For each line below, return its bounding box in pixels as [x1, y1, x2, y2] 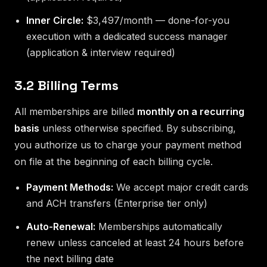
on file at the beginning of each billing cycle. [14, 155, 213, 167]
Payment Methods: [26, 181, 113, 193]
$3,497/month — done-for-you [83, 14, 229, 26]
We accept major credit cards [113, 181, 249, 193]
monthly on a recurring [137, 105, 244, 117]
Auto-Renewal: [26, 220, 95, 232]
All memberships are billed [14, 105, 137, 117]
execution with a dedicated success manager [26, 30, 228, 42]
